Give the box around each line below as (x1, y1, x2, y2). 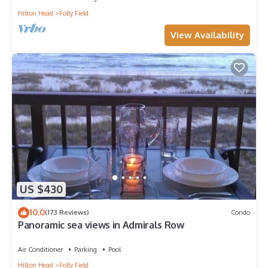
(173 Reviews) (45, 208, 89, 217)
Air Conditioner (18, 245, 63, 254)
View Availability (170, 29, 244, 41)
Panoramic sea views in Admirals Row (18, 218, 184, 231)
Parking (74, 245, 97, 254)
